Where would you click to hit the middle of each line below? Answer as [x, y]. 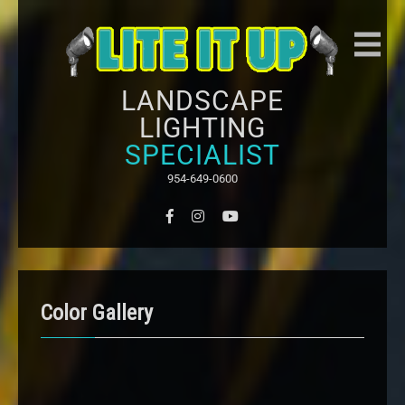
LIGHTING [202, 128]
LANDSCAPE [202, 101]
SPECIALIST [202, 155]
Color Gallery [97, 313]
